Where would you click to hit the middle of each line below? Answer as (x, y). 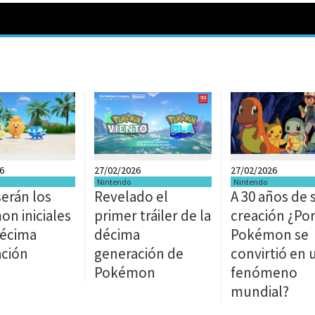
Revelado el (131, 197)
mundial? (260, 291)
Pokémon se (270, 234)
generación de (139, 253)
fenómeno (264, 272)
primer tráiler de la (153, 216)
